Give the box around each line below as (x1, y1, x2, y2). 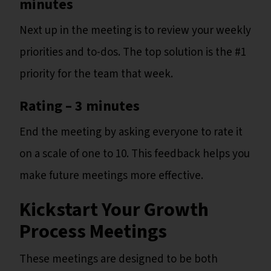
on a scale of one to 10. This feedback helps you (19, 146, 250, 163)
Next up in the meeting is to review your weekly (19, 22, 251, 39)
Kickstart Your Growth (19, 196, 209, 224)
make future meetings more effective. (19, 168, 206, 184)
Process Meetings (19, 218, 171, 246)
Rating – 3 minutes (19, 96, 140, 117)
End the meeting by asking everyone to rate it (19, 124, 243, 141)
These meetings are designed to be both (19, 251, 218, 268)
